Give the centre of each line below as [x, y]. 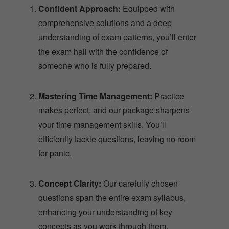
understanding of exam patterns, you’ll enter [117, 14]
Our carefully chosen [140, 161]
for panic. [55, 130]
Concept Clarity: [70, 161]
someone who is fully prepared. [95, 43]
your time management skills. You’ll [102, 102]
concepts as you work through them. [103, 203]
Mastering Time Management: [95, 73]
